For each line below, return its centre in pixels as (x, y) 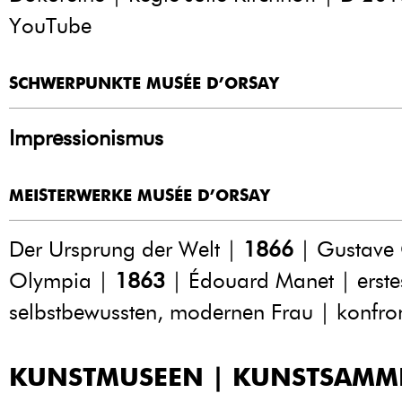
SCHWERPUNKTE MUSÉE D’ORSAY (144, 83)
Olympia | (62, 281)
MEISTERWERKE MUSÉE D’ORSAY (140, 195)
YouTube (50, 25)
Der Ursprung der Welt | (126, 249)
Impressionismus (86, 137)
